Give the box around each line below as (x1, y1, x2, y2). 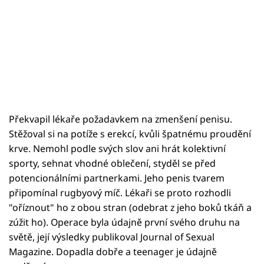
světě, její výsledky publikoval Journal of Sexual (9, 230, 214, 243)
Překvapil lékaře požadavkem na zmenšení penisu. (9, 112, 232, 126)
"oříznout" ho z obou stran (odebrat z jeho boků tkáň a (9, 200, 252, 214)
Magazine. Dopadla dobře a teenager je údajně (9, 245, 217, 258)
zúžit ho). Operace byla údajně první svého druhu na (9, 215, 240, 229)
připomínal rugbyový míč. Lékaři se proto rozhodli (9, 186, 231, 199)
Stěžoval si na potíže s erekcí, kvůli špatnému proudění (9, 127, 251, 140)
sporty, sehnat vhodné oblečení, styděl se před (9, 156, 216, 170)
